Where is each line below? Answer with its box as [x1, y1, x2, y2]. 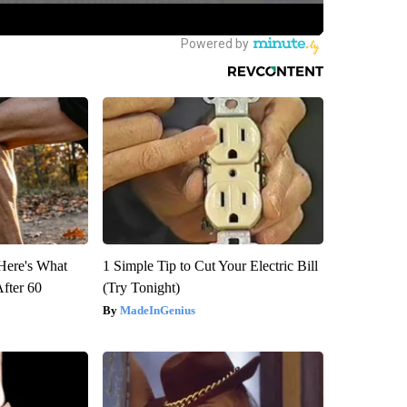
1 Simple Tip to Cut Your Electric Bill [102, 257, 318, 273]
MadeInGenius [119, 303, 195, 317]
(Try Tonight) [102, 279, 180, 295]
